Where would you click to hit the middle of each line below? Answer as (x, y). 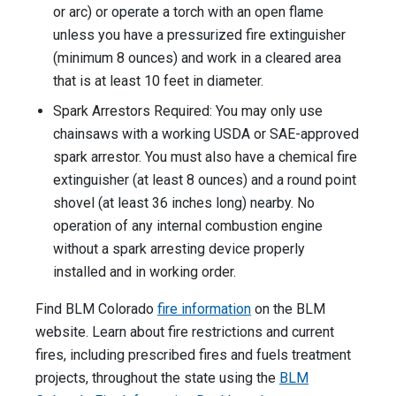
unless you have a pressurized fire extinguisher (199, 35)
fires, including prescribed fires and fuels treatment (193, 355)
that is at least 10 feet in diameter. (158, 81)
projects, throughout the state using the (157, 378)
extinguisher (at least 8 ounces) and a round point (205, 180)
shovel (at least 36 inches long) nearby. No (184, 203)
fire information (204, 309)
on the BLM (288, 309)
